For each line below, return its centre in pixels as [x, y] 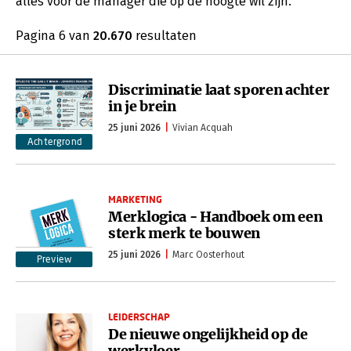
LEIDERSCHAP [139, 317]
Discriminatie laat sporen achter [219, 90]
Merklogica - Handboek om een [215, 217]
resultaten [165, 36]
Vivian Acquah [203, 128]
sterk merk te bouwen [184, 233]
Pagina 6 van [54, 36]
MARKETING [135, 199]
